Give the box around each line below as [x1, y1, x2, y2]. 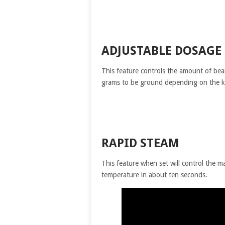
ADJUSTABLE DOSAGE [101, 43, 221, 58]
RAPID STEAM [101, 136, 182, 151]
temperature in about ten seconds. [101, 171, 209, 179]
